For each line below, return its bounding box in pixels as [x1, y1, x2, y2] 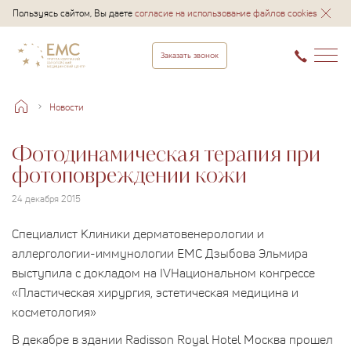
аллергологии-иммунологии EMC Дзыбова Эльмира [12, 244, 308, 262]
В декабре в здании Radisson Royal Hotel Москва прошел [12, 330, 333, 348]
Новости [49, 100, 84, 114]
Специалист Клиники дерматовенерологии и [12, 224, 264, 242]
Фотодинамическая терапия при [12, 144, 320, 166]
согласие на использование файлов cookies [135, 6, 317, 20]
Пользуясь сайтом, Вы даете [13, 6, 135, 20]
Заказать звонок [160, 51, 219, 60]
